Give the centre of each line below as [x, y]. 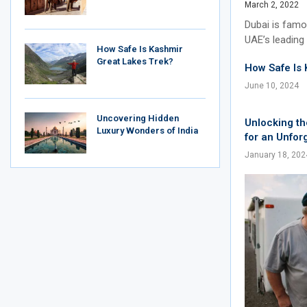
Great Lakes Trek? [135, 61]
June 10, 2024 [272, 86]
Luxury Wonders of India [147, 131]
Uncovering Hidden [138, 118]
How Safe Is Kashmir [140, 49]
